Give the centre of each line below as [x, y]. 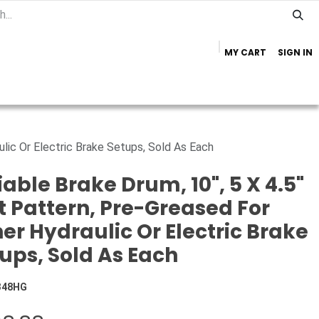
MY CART [245, 52]
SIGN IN [295, 52]
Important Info [159, 84]
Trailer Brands [264, 84]
